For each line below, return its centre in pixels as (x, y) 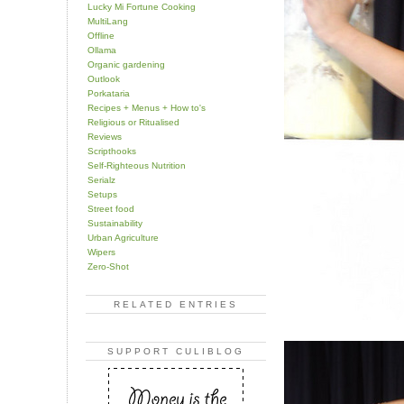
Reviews (105, 136)
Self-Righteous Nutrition (137, 165)
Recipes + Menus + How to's (147, 107)
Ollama (102, 50)
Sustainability (115, 223)
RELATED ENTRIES (176, 304)
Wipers (101, 252)
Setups (102, 194)
